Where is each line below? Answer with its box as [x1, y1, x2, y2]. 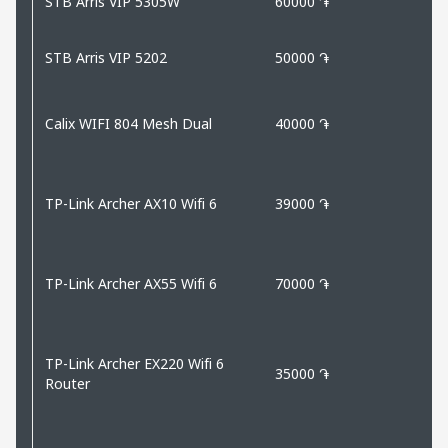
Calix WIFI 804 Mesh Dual [45, 113, 212, 133]
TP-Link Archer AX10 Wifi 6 [45, 193, 217, 213]
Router [45, 373, 90, 393]
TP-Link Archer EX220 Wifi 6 [45, 353, 224, 373]
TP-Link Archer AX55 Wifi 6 [45, 273, 217, 293]
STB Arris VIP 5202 [45, 47, 167, 67]
